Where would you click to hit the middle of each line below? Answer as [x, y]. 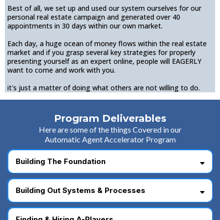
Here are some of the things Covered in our [110, 130]
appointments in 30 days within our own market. [85, 26]
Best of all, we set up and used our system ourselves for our [104, 8]
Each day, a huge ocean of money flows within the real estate [107, 44]
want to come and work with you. [61, 70]
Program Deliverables [110, 119]
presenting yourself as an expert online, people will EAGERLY [104, 61]
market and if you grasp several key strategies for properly [101, 53]
